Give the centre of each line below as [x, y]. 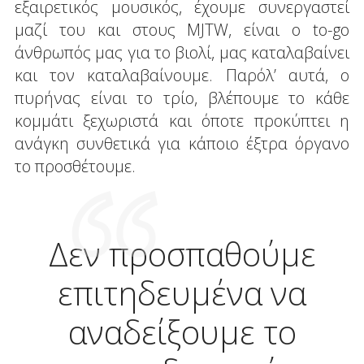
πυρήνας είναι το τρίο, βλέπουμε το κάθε [182, 97]
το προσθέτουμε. [75, 166]
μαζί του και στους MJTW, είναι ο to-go [182, 29]
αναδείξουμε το [182, 331]
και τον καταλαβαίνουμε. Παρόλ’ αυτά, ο [182, 75]
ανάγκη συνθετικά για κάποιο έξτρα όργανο [182, 143]
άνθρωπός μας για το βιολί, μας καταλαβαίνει [182, 52]
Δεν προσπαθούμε [182, 253]
